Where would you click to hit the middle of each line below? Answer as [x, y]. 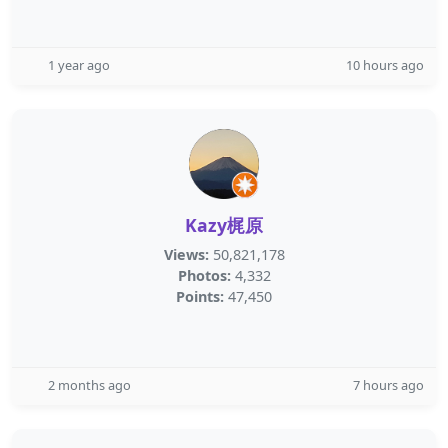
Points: [200, 296]
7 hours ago [388, 385]
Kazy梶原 [224, 225]
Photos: [204, 275]
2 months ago [89, 385]
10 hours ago [385, 65]
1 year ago [79, 65]
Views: [186, 254]
